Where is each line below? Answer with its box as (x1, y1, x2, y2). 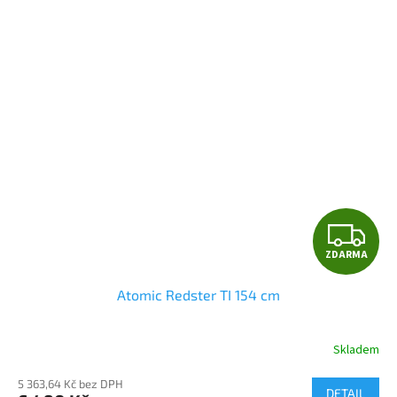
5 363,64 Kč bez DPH (18, 376, 123, 391)
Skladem (333, 341, 379, 360)
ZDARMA (324, 246, 368, 262)
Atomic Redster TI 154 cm (117, 285, 280, 303)
